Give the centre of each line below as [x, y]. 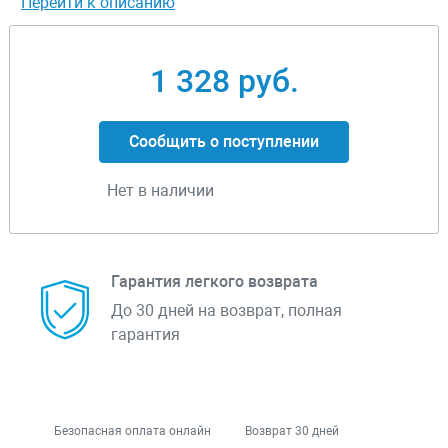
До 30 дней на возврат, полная [226, 311]
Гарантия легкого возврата [214, 282]
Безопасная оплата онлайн [132, 431]
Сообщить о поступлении [224, 142]
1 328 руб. [224, 81]
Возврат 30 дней [292, 431]
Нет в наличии [160, 191]
